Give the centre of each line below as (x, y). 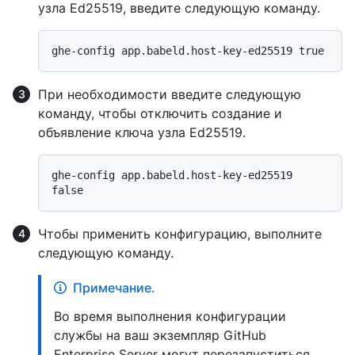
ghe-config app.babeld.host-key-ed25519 (172, 176)
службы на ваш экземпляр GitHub (160, 336)
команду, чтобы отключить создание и (160, 114)
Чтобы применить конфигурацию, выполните (180, 234)
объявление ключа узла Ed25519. (142, 133)
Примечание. (114, 288)
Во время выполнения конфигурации (170, 317)
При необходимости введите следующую (170, 95)
